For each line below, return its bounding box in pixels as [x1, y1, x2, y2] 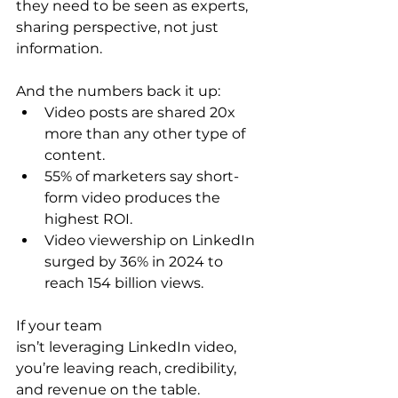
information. [16, 40, 106, 58]
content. [44, 147, 108, 164]
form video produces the [44, 189, 224, 207]
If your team [16, 317, 106, 335]
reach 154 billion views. [44, 275, 207, 292]
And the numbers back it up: [16, 83, 224, 100]
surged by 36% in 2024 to [44, 253, 227, 271]
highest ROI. [44, 211, 136, 228]
